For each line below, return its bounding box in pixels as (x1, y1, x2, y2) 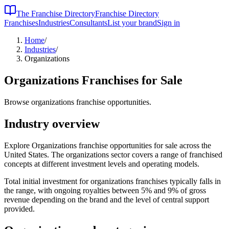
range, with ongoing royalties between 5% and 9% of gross (16, 186, 206, 195)
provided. (4, 204, 35, 213)
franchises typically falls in (133, 176, 221, 186)
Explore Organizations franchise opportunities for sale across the (4, 141, 211, 150)
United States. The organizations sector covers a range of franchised (4, 150, 222, 159)
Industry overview (4, 117, 100, 130)
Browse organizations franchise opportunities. (4, 97, 151, 106)
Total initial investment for (4, 176, 90, 186)
